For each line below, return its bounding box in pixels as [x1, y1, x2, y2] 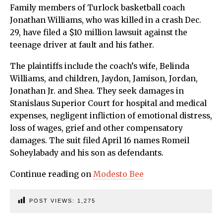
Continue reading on [10, 169, 93, 179]
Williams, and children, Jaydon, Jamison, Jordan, [10, 73, 198, 83]
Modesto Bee [93, 169, 144, 179]
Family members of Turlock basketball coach [10, 2, 185, 12]
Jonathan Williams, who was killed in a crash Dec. [10, 15, 201, 25]
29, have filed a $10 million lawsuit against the [10, 27, 187, 37]
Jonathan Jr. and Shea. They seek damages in [10, 86, 184, 96]
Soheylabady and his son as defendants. [10, 148, 164, 158]
